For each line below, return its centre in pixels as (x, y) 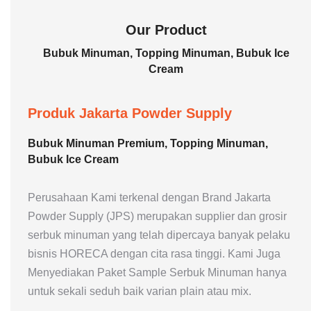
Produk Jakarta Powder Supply (130, 114)
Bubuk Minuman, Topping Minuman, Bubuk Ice (166, 53)
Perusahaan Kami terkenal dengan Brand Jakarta (149, 198)
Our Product (166, 30)
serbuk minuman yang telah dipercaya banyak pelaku (159, 235)
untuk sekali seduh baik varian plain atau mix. (141, 292)
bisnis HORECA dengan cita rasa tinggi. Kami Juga (154, 254)
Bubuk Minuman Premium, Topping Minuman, (148, 144)
